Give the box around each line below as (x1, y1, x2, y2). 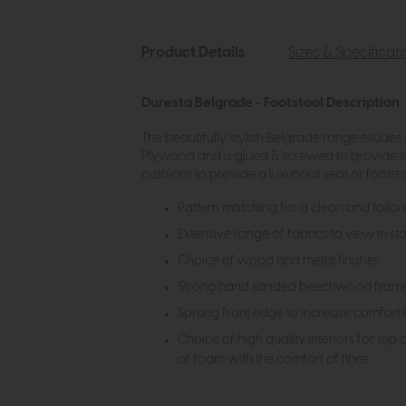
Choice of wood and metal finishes (177, 255, 380, 268)
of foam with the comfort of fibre (177, 353, 371, 367)
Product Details (140, 44, 245, 60)
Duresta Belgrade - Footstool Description (140, 95, 400, 110)
